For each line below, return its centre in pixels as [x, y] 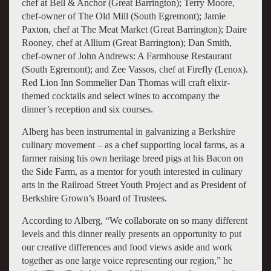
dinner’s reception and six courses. [88, 109]
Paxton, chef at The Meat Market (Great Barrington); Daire [134, 29]
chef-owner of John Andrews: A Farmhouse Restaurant [126, 56]
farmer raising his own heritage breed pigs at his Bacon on [132, 158]
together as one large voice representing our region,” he [127, 260]
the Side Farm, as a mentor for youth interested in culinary [132, 171]
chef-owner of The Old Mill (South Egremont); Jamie [123, 16]
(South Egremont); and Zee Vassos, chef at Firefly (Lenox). [135, 69]
